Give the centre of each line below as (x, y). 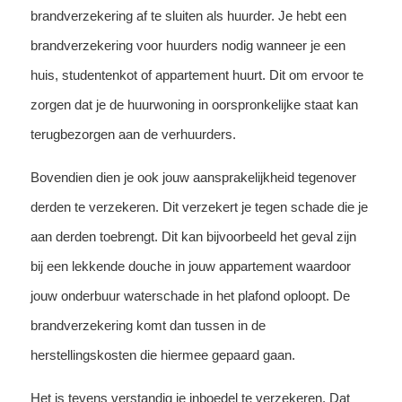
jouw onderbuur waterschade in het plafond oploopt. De (190, 295)
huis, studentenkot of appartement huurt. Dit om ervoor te (197, 74)
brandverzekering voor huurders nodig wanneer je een (188, 45)
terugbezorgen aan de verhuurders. (133, 134)
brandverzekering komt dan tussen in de (148, 325)
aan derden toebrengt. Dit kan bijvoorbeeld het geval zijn (193, 236)
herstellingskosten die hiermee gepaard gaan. (162, 354)
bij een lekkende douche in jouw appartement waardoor (190, 266)
